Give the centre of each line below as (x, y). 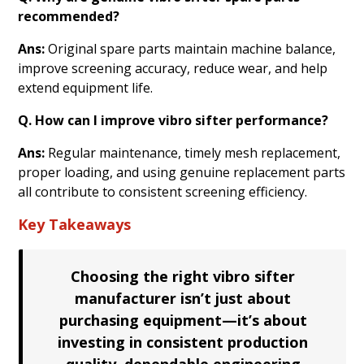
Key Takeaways (75, 224)
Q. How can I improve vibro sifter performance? (173, 120)
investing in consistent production (183, 342)
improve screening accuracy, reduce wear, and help (173, 68)
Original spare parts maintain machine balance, (192, 48)
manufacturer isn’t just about (183, 298)
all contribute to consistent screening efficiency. (163, 191)
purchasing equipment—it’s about (183, 320)
